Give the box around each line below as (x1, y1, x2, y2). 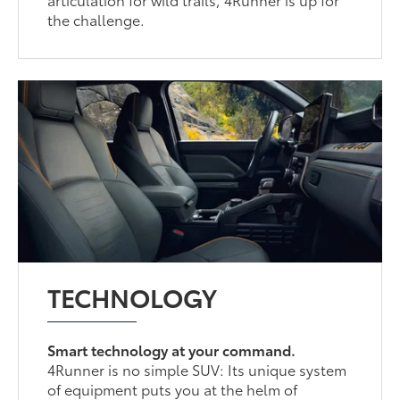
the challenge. (47, 9, 146, 30)
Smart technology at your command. (47, 339, 296, 360)
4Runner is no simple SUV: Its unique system (47, 359, 347, 379)
